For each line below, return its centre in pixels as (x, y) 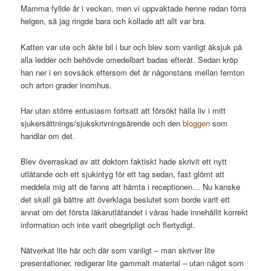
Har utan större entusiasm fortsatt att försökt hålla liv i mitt (123, 110)
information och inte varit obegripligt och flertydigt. (108, 224)
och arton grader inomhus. (67, 85)
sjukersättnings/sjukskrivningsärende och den (102, 123)
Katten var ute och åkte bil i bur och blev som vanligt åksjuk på (132, 47)
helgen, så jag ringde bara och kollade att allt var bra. (114, 21)
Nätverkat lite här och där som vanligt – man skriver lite (118, 250)
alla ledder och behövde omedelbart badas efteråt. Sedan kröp (129, 59)
